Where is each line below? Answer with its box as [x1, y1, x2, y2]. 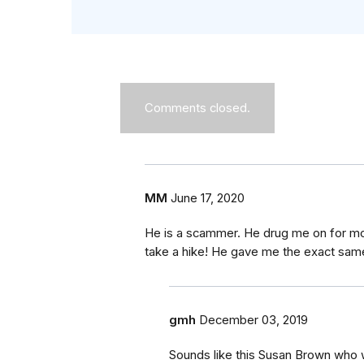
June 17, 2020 [171, 191, 245, 206]
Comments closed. [145, 101, 250, 116]
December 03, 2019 [199, 313, 308, 328]
